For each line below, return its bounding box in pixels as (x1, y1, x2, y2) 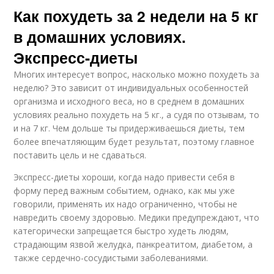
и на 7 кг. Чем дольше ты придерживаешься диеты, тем (13, 122, 245, 134)
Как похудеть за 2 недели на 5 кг (13, 5, 259, 27)
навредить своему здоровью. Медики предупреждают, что (13, 212, 260, 223)
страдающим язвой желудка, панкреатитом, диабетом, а (13, 239, 253, 250)
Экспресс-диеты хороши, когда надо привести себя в (13, 171, 235, 183)
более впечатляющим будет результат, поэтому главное (13, 136, 255, 147)
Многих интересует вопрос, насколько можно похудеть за (13, 68, 260, 80)
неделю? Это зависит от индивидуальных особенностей (13, 82, 249, 94)
